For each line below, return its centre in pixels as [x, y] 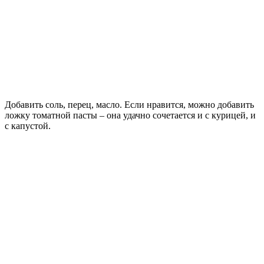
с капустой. [28, 126]
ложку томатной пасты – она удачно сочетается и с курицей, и [130, 115]
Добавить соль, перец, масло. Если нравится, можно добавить [129, 104]
